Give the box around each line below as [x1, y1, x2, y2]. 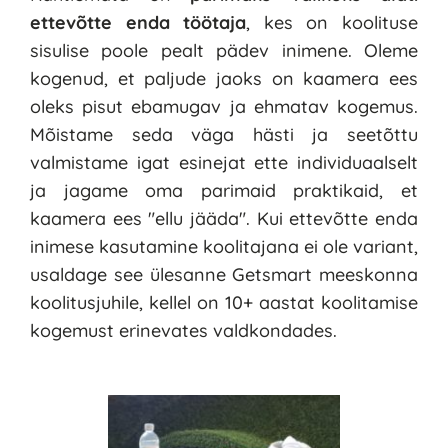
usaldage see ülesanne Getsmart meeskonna [30, 263, 418, 287]
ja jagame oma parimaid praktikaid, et [30, 179, 418, 203]
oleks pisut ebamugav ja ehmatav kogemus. [30, 95, 418, 119]
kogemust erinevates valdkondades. [30, 319, 337, 343]
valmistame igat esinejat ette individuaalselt [30, 151, 418, 175]
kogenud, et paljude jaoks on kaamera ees [30, 67, 418, 91]
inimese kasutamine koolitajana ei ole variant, [30, 235, 418, 259]
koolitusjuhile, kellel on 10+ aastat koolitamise [30, 291, 418, 315]
